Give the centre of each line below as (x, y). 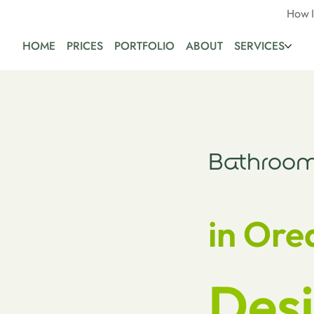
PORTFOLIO (144, 46)
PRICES (84, 46)
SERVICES (259, 46)
